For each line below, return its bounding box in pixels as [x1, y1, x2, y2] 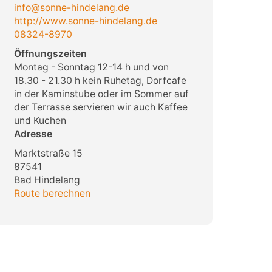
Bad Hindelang [13, 174, 80, 186]
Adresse [13, 128, 52, 140]
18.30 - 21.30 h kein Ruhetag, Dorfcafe [13, 75, 186, 87]
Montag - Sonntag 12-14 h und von [13, 61, 169, 73]
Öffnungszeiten [13, 48, 87, 60]
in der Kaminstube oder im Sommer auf [13, 88, 189, 100]
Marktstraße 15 [13, 148, 83, 160]
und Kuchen [13, 115, 66, 127]
